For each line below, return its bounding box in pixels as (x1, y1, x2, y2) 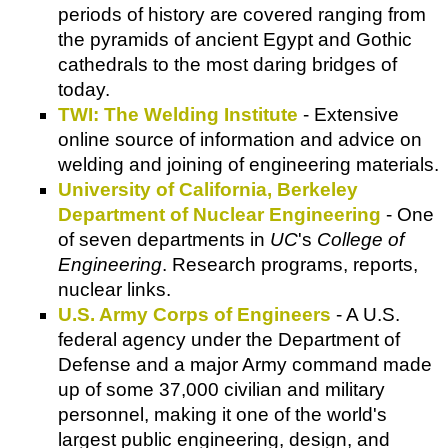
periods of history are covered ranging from (58, 3, 426, 25)
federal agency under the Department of (58, 328, 400, 350)
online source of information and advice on (58, 128, 422, 150)
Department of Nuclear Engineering (58, 203, 381, 225)
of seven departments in (58, 228, 270, 250)
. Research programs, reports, (162, 253, 418, 275)
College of (317, 228, 404, 250)
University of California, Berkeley (58, 178, 358, 200)
